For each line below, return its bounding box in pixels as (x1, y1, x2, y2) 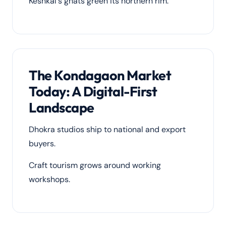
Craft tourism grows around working (29, 160, 161, 171)
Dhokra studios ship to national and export (29, 124, 186, 135)
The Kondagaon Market (29, 67, 172, 84)
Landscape (29, 99, 94, 116)
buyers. (29, 138, 55, 149)
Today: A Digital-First (29, 83, 157, 100)
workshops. (29, 174, 70, 185)
